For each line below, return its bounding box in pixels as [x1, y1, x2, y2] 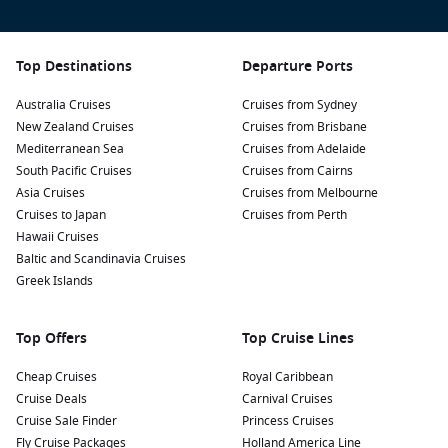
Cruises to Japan [16, 206, 106, 224]
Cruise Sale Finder [16, 412, 117, 430]
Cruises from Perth [242, 206, 347, 224]
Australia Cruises [16, 96, 111, 114]
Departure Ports [242, 56, 353, 77]
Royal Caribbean [242, 368, 333, 386]
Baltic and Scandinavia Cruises [16, 250, 186, 268]
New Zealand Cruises [16, 118, 134, 136]
